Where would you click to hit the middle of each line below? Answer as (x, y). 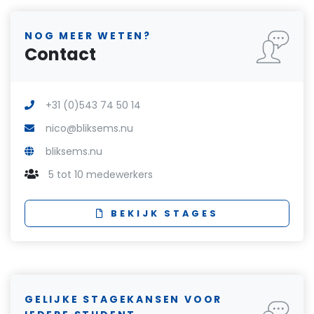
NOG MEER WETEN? (88, 36)
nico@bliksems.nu (89, 129)
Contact (60, 55)
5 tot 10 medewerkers (99, 175)
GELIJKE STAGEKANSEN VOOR (124, 299)
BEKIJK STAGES (165, 213)
